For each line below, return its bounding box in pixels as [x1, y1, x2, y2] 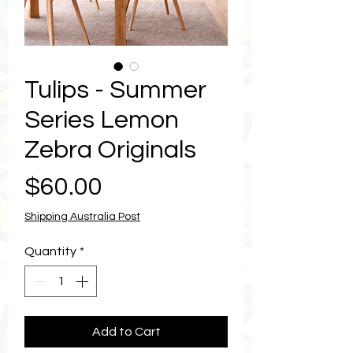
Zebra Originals [24, 136, 196, 163]
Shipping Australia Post [24, 210, 140, 222]
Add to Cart [91, 325, 161, 338]
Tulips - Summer [24, 76, 206, 103]
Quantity [24, 244, 76, 258]
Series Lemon [24, 106, 179, 133]
